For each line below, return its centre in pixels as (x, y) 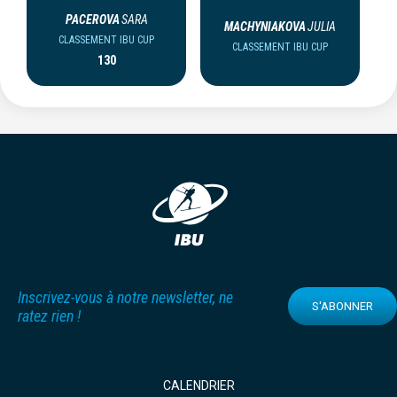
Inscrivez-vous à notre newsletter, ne (125, 297)
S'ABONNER (343, 307)
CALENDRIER (198, 386)
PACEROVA (92, 19)
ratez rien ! (49, 315)
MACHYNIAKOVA (265, 26)
